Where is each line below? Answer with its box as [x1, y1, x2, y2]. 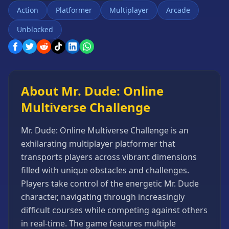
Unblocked [17, 25, 53, 34]
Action [17, 5, 38, 15]
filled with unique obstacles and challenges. [21, 165, 189, 176]
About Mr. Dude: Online [21, 82, 164, 99]
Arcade [166, 5, 190, 15]
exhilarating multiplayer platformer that [21, 138, 175, 149]
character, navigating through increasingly [21, 191, 185, 202]
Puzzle [9, 98, 30, 108]
